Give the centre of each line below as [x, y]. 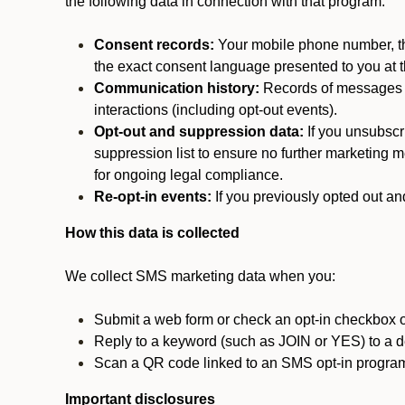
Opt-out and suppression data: [199, 132]
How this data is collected [152, 233]
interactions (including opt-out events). [216, 110]
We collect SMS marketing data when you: [200, 276]
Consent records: [154, 45]
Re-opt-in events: [153, 197]
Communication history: [177, 88]
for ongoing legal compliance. [188, 175]
